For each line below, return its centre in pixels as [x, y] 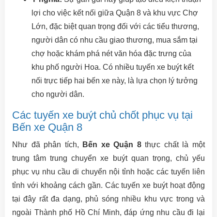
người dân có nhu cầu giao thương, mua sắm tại [115, 40]
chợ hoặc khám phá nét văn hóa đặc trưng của [111, 54]
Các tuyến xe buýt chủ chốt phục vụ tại [102, 115]
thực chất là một [173, 145]
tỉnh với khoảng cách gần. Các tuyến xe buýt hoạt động [108, 186]
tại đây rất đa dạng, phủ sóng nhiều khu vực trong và [108, 199]
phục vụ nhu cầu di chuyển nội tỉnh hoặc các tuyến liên [108, 172]
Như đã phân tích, [47, 145]
